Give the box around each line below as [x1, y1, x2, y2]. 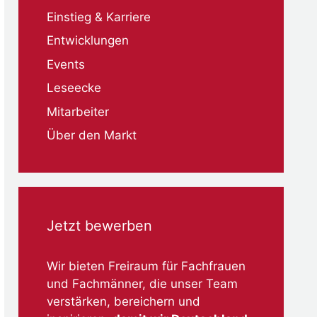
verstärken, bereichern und [47, 294, 200, 309]
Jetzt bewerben [47, 217, 152, 235]
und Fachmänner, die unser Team [47, 277, 238, 292]
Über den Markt [47, 128, 137, 143]
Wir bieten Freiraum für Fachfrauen [47, 259, 246, 274]
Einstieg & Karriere [47, 9, 151, 24]
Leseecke [47, 81, 101, 96]
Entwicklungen [47, 33, 129, 48]
